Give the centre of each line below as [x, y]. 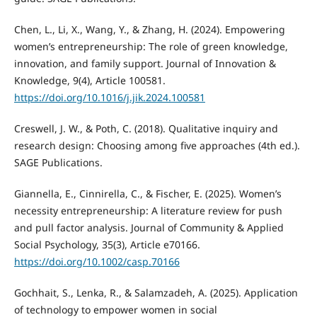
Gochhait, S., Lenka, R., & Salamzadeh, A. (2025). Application [156, 293]
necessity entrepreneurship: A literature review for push [148, 211]
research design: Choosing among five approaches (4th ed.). [157, 146]
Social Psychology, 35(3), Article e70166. [107, 245]
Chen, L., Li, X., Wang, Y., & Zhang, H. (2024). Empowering [149, 30]
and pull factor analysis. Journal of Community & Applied [149, 228]
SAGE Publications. [58, 163]
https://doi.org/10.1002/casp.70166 [97, 262]
